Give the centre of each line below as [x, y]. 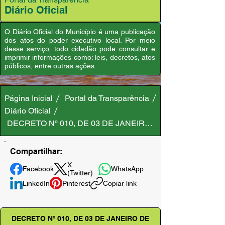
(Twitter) [80, 173]
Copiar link [120, 183]
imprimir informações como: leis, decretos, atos [80, 57]
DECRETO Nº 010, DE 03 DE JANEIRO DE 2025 [95, 123]
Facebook [38, 169]
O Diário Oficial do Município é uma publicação [80, 32]
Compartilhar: [37, 151]
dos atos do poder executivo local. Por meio [80, 40]
